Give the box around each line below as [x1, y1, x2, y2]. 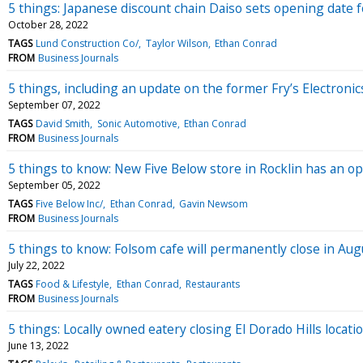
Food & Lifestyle [36, 276, 110, 291]
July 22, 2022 [8, 258, 65, 272]
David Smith [36, 116, 91, 130]
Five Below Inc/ [36, 196, 104, 211]
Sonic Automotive [96, 116, 177, 130]
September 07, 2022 [8, 97, 100, 112]
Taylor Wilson [145, 36, 208, 50]
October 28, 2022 [8, 17, 88, 32]
